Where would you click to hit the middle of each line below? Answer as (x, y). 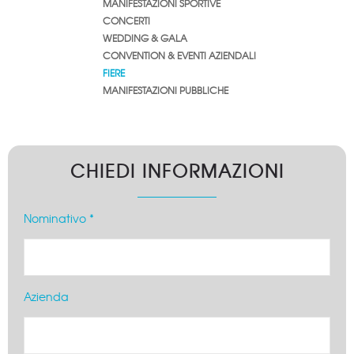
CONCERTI (126, 21)
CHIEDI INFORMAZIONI (177, 171)
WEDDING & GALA (145, 38)
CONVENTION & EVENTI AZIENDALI (179, 56)
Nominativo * (59, 218)
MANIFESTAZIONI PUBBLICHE (166, 90)
